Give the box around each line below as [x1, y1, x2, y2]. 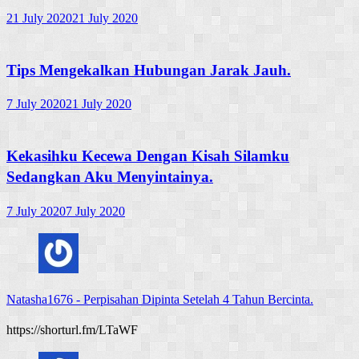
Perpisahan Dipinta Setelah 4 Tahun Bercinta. [83, 292, 313, 306]
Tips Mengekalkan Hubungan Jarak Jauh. [6, 61, 291, 79]
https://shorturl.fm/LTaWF [6, 322, 138, 337]
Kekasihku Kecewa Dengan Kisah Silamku [6, 147, 289, 165]
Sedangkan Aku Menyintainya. [6, 168, 213, 186]
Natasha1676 [6, 292, 76, 306]
